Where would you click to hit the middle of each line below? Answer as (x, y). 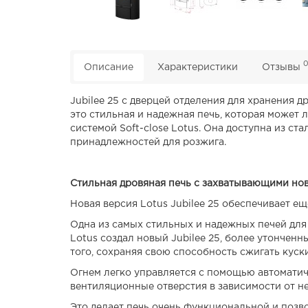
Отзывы (283, 67)
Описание (109, 67)
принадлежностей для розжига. (148, 142)
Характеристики (198, 67)
